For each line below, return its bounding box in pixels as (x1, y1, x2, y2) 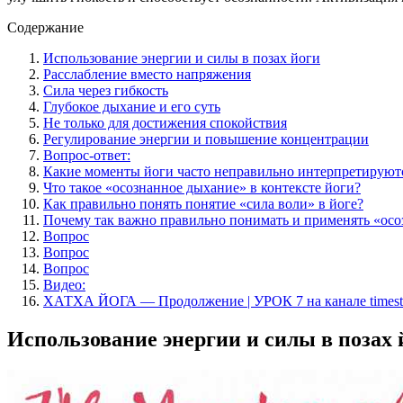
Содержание (7, 19, 84, 35)
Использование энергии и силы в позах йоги (43, 49, 320, 66)
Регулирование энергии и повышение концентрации (43, 130, 369, 147)
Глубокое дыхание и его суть (43, 98, 220, 114)
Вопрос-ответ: (43, 147, 130, 163)
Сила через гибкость (43, 82, 168, 98)
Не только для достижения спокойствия (43, 114, 287, 130)
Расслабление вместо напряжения (43, 66, 251, 82)
